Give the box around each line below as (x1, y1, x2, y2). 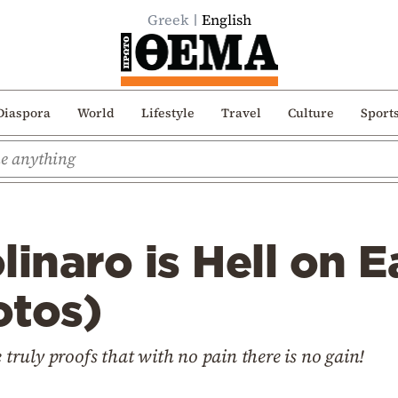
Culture (287, 103, 334, 122)
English (201, 10, 251, 29)
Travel (220, 103, 261, 122)
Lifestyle (140, 103, 195, 122)
